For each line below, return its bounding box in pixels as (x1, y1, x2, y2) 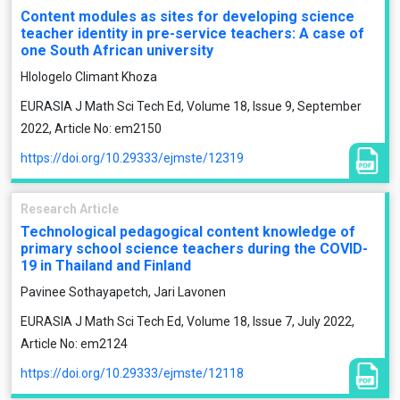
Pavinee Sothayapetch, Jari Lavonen (21, 285, 226, 299)
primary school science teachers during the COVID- (21, 240, 368, 257)
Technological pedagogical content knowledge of (21, 223, 355, 240)
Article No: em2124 (21, 337, 128, 351)
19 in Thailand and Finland (21, 257, 191, 274)
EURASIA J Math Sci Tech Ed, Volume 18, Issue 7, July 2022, (21, 314, 354, 329)
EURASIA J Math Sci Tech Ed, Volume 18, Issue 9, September (21, 99, 362, 113)
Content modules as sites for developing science (21, 8, 354, 25)
